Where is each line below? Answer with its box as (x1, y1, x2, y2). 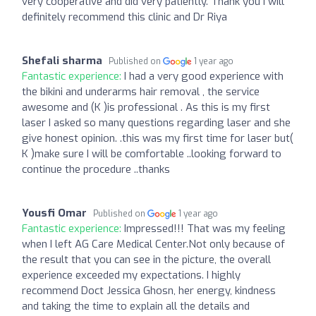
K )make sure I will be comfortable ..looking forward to (22, 146, 281, 161)
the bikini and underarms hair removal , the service (22, 84, 260, 99)
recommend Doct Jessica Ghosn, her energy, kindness (22, 283, 276, 298)
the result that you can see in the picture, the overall (22, 252, 271, 267)
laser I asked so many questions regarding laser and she (22, 115, 291, 130)
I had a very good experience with (124, 68, 284, 83)
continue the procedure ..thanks (22, 162, 170, 176)
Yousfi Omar (22, 205, 87, 220)
